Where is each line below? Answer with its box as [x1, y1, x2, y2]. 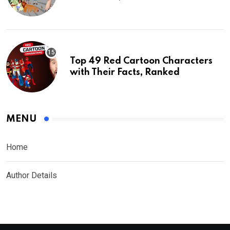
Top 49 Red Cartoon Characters [70, 56, 213, 66]
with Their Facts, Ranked [70, 68, 180, 78]
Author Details [6, 170, 57, 181]
